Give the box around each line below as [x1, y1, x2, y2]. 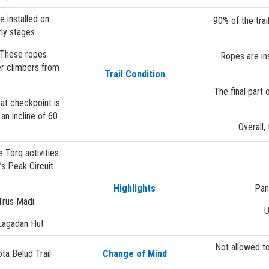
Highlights [113, 182, 156, 194]
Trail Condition [104, 68, 165, 80]
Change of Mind [102, 247, 167, 259]
